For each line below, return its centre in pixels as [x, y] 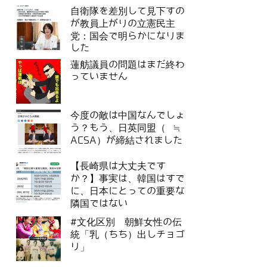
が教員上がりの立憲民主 [123, 24]
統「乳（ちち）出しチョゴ [128, 235]
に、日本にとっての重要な [128, 191]
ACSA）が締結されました [126, 141]
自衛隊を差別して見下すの [128, 11]
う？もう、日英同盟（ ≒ [125, 128]
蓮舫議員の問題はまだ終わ [128, 65]
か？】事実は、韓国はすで [128, 179]
